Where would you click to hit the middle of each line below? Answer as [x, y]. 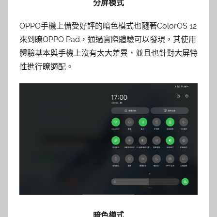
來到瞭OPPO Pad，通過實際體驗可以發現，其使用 [108, 40]
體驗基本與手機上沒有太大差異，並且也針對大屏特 [108, 53]
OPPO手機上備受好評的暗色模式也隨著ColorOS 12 [108, 26]
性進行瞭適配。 [46, 67]
